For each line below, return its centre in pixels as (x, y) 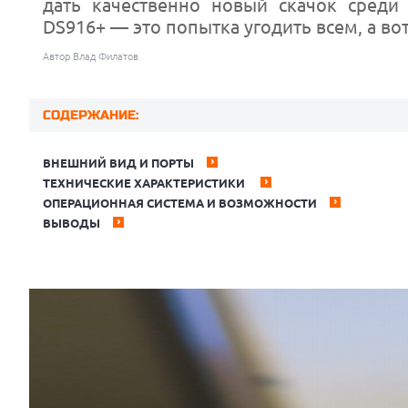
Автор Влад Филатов (91, 56)
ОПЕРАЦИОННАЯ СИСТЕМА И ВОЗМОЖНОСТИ (180, 203)
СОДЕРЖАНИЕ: (91, 115)
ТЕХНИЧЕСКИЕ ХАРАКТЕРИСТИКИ (145, 183)
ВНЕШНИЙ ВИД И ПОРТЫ (118, 163)
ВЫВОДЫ (71, 223)
